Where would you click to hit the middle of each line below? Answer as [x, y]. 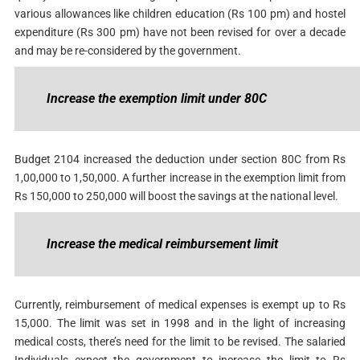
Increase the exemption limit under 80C [158, 98]
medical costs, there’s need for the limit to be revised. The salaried [180, 341]
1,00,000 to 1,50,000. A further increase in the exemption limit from [180, 177]
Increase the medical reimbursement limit [164, 243]
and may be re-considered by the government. [129, 50]
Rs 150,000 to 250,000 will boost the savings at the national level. [177, 196]
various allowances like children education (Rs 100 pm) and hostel [180, 13]
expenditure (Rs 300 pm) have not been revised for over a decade [180, 32]
